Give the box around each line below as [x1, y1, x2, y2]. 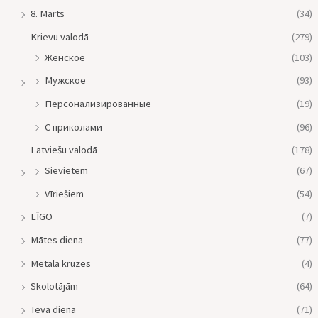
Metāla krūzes [30, 256, 91, 270]
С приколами [44, 120, 102, 133]
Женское [44, 50, 85, 64]
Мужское [44, 74, 86, 87]
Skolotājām [30, 280, 78, 293]
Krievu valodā [30, 30, 89, 43]
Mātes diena [30, 234, 83, 247]
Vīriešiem [44, 187, 84, 200]
